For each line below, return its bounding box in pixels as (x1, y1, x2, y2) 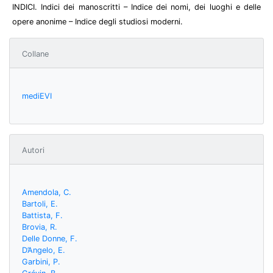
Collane (22, 49, 49, 58)
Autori (22, 145, 44, 155)
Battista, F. (22, 210, 63, 220)
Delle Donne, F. (22, 233, 77, 243)
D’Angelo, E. (22, 245, 65, 255)
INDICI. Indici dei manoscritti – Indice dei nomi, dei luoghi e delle (12, 2, 261, 12)
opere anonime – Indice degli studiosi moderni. (12, 16, 183, 26)
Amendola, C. (22, 187, 71, 197)
